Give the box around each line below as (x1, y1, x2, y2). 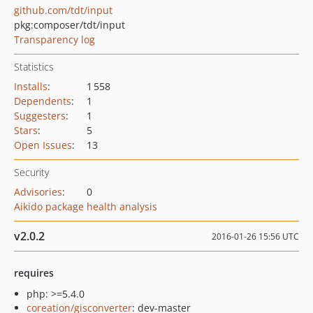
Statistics (14, 60, 54, 73)
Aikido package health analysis (14, 200, 157, 213)
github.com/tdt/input (14, 3, 112, 17)
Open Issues (14, 138, 72, 152)
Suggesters (14, 109, 66, 122)
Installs (14, 80, 48, 93)
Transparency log (14, 33, 95, 46)
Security (14, 166, 49, 179)
